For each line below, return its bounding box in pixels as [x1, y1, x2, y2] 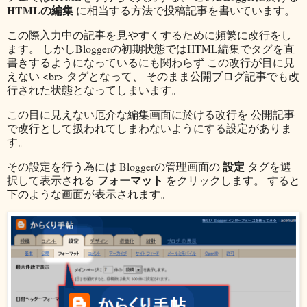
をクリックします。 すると [163, 172, 300, 187]
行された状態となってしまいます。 [7, 82, 182, 97]
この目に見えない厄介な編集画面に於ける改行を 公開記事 [7, 106, 295, 121]
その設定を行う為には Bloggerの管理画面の [7, 158, 223, 173]
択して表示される [7, 172, 97, 187]
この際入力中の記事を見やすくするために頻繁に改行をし [7, 27, 292, 42]
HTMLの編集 [7, 2, 73, 19]
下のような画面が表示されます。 [7, 186, 171, 201]
